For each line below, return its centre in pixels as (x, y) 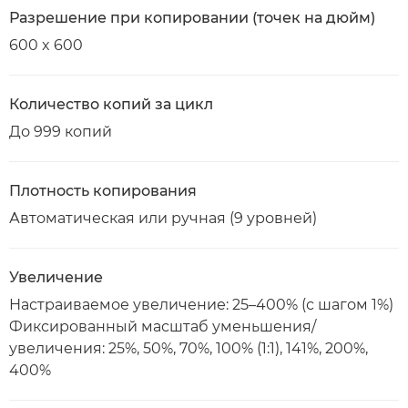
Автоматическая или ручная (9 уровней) (163, 218)
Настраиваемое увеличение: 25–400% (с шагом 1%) (201, 305)
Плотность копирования (103, 191)
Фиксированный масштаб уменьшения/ (163, 326)
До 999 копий (61, 132)
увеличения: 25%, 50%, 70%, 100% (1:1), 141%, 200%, (189, 348)
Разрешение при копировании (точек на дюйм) (192, 18)
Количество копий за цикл (111, 104)
